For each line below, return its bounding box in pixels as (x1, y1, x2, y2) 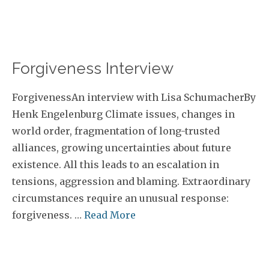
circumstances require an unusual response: (12, 192, 229, 204)
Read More (84, 209, 136, 221)
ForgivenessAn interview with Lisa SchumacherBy (12, 91, 256, 103)
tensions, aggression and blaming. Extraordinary (12, 175, 250, 187)
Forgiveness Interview (12, 59, 174, 77)
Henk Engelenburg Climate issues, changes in (12, 108, 235, 120)
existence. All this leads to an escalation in (12, 159, 219, 171)
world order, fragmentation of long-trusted (12, 125, 220, 137)
